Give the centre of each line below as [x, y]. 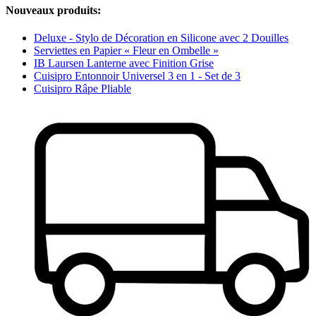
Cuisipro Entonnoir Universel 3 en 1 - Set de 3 [137, 76]
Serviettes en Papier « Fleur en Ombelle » [126, 51]
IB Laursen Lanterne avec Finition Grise [124, 63]
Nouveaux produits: [53, 10]
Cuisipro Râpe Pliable [83, 89]
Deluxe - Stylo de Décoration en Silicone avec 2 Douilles [161, 38]
